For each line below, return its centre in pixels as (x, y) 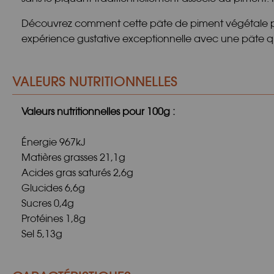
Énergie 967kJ (54, 142)
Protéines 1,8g (54, 219)
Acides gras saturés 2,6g (77, 173)
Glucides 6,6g (53, 188)
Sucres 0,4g (48, 203)
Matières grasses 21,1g (73, 157)
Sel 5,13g (42, 234)
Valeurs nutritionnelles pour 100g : (98, 112)
